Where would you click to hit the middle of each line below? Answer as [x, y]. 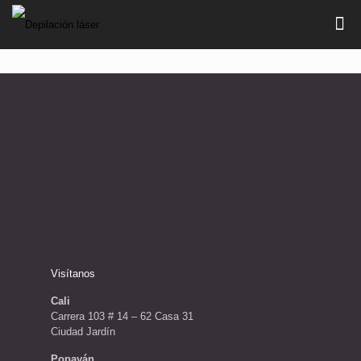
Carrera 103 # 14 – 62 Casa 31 [122, 316]
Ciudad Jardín [83, 332]
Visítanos [73, 274]
